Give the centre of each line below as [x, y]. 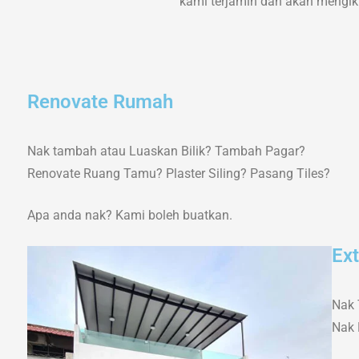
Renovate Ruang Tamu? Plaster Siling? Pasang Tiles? [178, 173]
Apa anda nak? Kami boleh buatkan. [129, 215]
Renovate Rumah [100, 102]
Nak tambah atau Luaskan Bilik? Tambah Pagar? [166, 151]
